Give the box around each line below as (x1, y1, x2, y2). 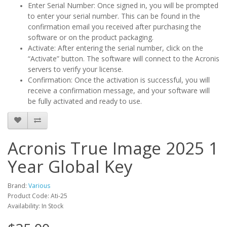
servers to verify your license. (28, 64, 123, 74)
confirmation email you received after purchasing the (28, 21, 201, 31)
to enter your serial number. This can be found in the (28, 11, 200, 21)
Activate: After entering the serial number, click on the (28, 43, 203, 53)
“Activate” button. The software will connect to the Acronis (28, 53, 219, 63)
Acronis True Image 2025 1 (8, 136, 218, 160)
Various (28, 181, 50, 190)
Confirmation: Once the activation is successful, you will (28, 74, 210, 85)
